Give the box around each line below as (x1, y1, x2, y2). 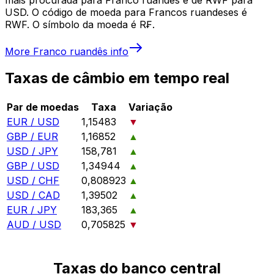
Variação (128, 101, 172, 114)
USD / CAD (7, 189, 60, 202)
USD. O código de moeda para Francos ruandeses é (5, 6, 247, 18)
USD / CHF (7, 174, 59, 187)
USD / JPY (7, 145, 58, 158)
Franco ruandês (33, 45, 108, 57)
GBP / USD (7, 160, 59, 172)
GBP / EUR (7, 130, 58, 143)
